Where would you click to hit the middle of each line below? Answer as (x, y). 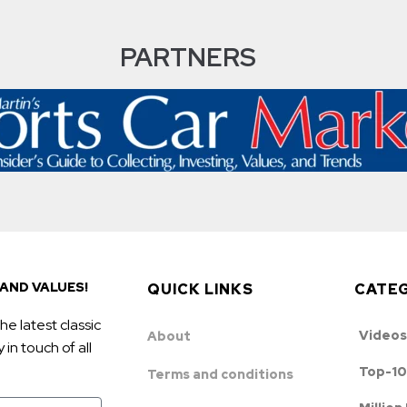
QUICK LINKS (200, 289)
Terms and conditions (220, 374)
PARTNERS (188, 57)
